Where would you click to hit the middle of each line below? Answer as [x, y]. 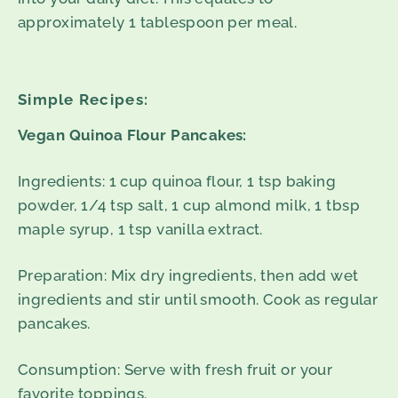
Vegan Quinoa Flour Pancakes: [132, 135]
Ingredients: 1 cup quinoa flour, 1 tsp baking [177, 181]
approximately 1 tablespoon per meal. [158, 23]
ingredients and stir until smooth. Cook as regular [198, 299]
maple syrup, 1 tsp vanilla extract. [140, 229]
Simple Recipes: [84, 99]
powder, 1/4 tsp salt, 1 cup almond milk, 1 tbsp [189, 205]
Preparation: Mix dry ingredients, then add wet [188, 275]
